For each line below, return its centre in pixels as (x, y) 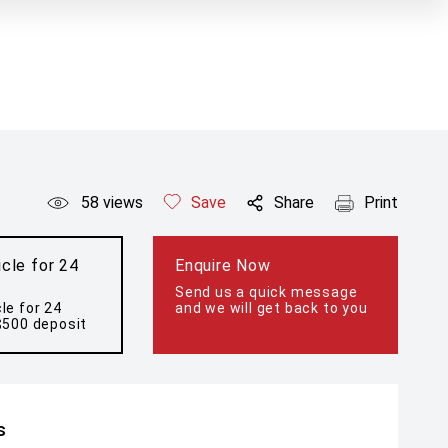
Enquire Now (223, 265)
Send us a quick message (266, 292)
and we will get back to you (271, 308)
